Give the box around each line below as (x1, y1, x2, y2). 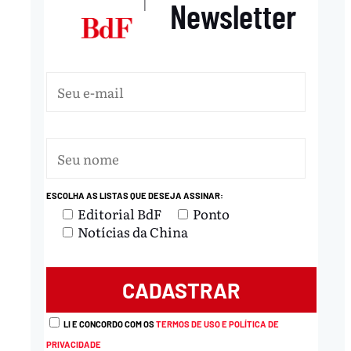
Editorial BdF (77, 204, 161, 224)
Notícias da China (77, 222, 188, 242)
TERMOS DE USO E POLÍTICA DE (155, 319, 279, 330)
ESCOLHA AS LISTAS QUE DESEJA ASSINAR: (45, 190, 223, 201)
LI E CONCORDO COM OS (63, 319, 156, 330)
